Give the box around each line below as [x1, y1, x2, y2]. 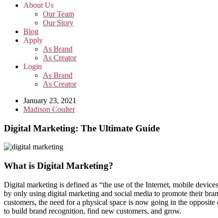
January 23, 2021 [23, 96, 76, 105]
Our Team [43, 10, 74, 18]
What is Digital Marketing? [4, 161, 113, 171]
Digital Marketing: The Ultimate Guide [4, 123, 160, 133]
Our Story [43, 18, 73, 27]
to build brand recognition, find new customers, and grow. [4, 206, 182, 215]
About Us [23, 1, 54, 9]
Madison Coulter [23, 105, 75, 113]
